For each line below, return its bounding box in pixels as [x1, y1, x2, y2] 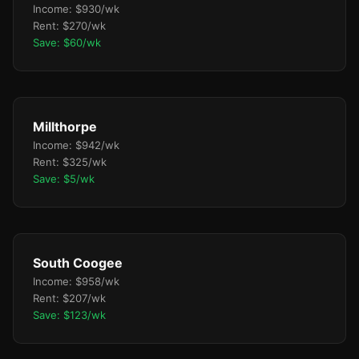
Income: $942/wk [33, 139, 119, 151]
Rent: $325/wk [33, 155, 107, 168]
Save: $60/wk [33, 36, 101, 49]
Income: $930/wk [33, 2, 119, 15]
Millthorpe [33, 119, 97, 135]
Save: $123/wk [33, 309, 106, 321]
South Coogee [33, 255, 123, 271]
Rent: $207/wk [33, 292, 106, 305]
